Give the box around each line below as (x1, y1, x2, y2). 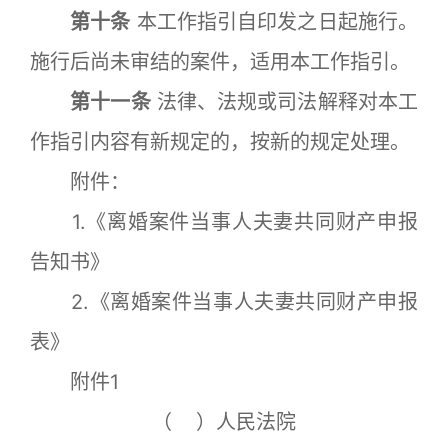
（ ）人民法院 (152, 410, 296, 434)
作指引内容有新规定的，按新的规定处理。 (30, 130, 410, 154)
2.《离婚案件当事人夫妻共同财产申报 (30, 290, 418, 314)
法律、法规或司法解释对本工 (150, 90, 419, 114)
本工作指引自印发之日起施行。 (130, 10, 419, 34)
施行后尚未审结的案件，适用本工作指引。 (30, 50, 410, 74)
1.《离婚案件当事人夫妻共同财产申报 (30, 210, 418, 234)
